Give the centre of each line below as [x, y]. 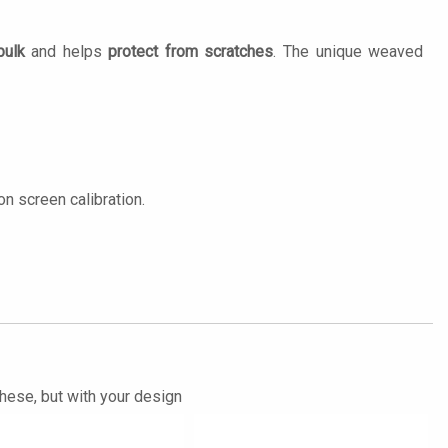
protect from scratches [191, 51]
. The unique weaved [348, 51]
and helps [66, 51]
